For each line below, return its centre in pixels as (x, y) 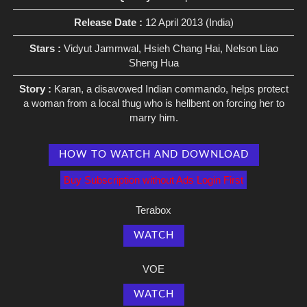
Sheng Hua (153, 62)
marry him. (153, 117)
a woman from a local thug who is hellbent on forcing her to (153, 103)
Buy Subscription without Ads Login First (153, 180)
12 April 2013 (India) (189, 22)
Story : (36, 88)
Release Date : (109, 22)
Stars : (46, 48)
